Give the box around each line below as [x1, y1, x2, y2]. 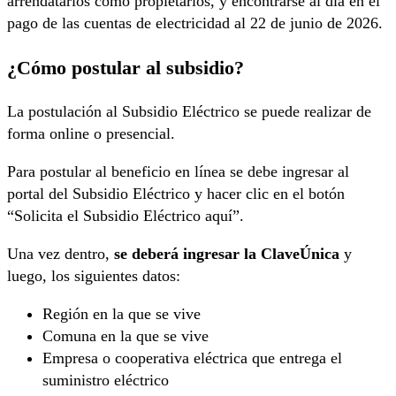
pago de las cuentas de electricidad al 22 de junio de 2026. [7, 13, 383, 32]
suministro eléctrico [42, 371, 169, 390]
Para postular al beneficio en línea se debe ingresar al [7, 163, 349, 181]
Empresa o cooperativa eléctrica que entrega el [42, 349, 342, 368]
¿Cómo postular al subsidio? [7, 56, 244, 79]
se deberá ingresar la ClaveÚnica [114, 245, 339, 263]
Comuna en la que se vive [42, 327, 209, 346]
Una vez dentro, [7, 245, 114, 263]
